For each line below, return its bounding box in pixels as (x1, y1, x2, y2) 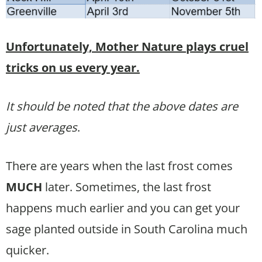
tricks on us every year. (6, 59, 140, 75)
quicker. (6, 242, 49, 258)
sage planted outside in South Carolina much (6, 220, 247, 237)
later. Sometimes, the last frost (42, 178, 211, 195)
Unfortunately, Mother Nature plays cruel (6, 38, 249, 54)
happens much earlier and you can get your (6, 199, 240, 216)
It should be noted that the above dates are (6, 98, 238, 114)
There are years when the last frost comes (6, 157, 233, 174)
